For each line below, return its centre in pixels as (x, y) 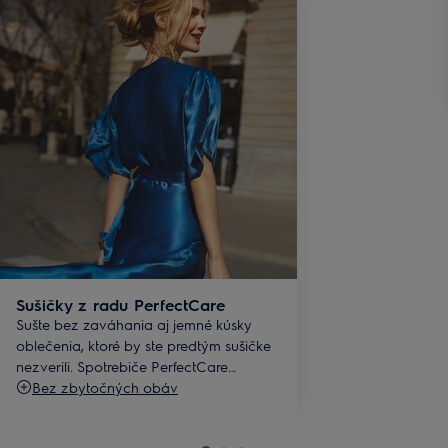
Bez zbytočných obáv (105, 386)
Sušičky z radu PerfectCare (120, 304)
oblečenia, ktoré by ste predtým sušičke (143, 344)
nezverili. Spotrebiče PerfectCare (122, 365)
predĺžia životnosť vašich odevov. (126, 386)
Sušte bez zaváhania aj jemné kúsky (134, 323)
